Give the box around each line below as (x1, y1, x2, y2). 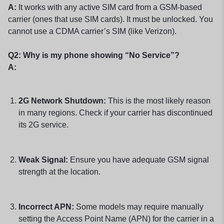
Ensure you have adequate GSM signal (67, 155, 209, 164)
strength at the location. (18, 167, 100, 176)
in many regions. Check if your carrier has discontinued (18, 108, 212, 117)
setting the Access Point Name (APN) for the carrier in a (18, 214, 214, 223)
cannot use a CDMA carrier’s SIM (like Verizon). (8, 26, 176, 35)
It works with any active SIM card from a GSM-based (16, 2, 202, 11)
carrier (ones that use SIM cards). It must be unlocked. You (8, 14, 213, 23)
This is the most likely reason (105, 96, 210, 105)
